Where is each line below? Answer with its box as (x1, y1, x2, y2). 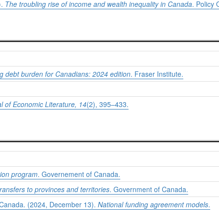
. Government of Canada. (109, 184, 188, 195)
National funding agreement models (98, 199, 208, 210)
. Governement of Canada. (38, 169, 120, 179)
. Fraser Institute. (131, 69, 183, 79)
